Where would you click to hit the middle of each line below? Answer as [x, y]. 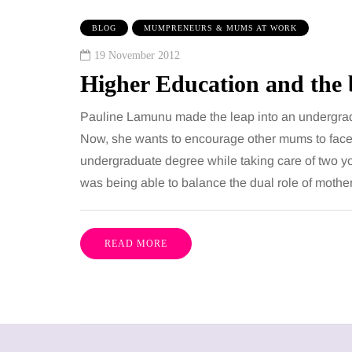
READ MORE [136, 244]
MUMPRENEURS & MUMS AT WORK [220, 28]
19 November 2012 [137, 56]
